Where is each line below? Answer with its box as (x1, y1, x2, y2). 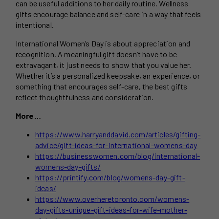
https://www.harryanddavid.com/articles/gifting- (35, 130, 201, 139)
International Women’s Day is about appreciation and (16, 39, 191, 48)
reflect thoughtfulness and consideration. (16, 92, 154, 102)
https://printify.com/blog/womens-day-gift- (35, 173, 185, 182)
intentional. (16, 20, 54, 30)
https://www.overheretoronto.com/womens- (35, 194, 190, 204)
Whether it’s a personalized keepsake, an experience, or (16, 71, 200, 81)
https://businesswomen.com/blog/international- (35, 151, 200, 161)
